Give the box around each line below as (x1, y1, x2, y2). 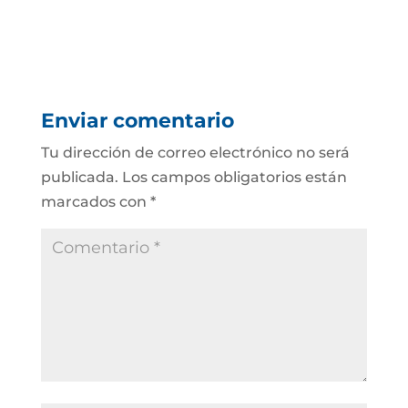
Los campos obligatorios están (121, 168, 347, 186)
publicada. (40, 168, 118, 186)
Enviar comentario (40, 108, 234, 133)
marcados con (40, 193, 150, 210)
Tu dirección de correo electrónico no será (40, 144, 350, 161)
